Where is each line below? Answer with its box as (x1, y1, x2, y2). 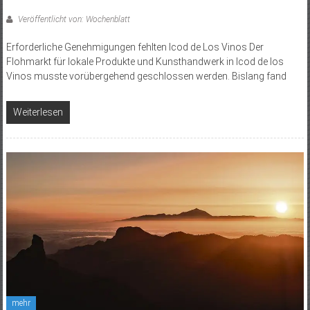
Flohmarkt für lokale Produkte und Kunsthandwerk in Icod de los (6, 55, 284, 67)
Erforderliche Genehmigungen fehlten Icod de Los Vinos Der (6, 41, 264, 53)
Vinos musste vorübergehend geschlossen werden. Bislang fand (6, 70, 286, 82)
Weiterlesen (12, 106, 63, 118)
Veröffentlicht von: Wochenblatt (15, 14, 130, 24)
